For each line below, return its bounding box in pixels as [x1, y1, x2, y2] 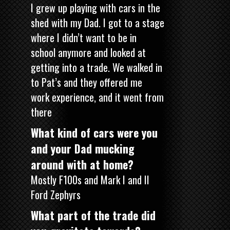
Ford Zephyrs [31, 186, 81, 202]
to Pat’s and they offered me [31, 74, 142, 90]
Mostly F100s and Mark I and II [31, 171, 149, 187]
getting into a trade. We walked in [31, 59, 162, 75]
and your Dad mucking [31, 140, 135, 157]
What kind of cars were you [31, 124, 158, 141]
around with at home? [31, 156, 133, 172]
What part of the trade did [31, 206, 156, 223]
